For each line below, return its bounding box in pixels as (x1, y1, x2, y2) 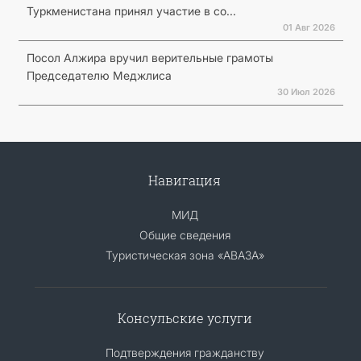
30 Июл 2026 (276, 85, 335, 98)
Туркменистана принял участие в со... (26, 3, 236, 18)
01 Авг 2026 (282, 21, 335, 33)
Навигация (148, 171, 221, 189)
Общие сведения (139, 227, 230, 242)
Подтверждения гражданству (105, 345, 264, 359)
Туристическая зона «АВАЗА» (105, 247, 264, 262)
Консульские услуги (117, 309, 252, 326)
